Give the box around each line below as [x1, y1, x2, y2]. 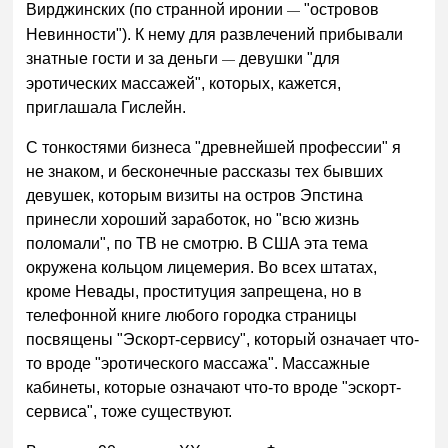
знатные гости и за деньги [26, 50, 223, 68]
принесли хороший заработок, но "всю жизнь [26, 210, 360, 228]
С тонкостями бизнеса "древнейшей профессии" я [26, 138, 402, 156]
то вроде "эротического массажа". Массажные [26, 354, 371, 372]
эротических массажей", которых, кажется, [26, 75, 342, 93]
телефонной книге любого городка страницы [26, 306, 358, 324]
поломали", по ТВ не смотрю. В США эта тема [26, 234, 369, 252]
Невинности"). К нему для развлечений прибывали [26, 26, 404, 44]
